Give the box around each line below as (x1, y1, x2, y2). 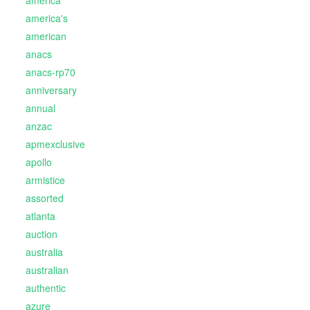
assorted (25, 191, 64, 206)
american (25, 29, 66, 44)
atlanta (25, 209, 55, 224)
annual (25, 101, 55, 116)
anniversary (25, 83, 77, 98)
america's (25, 11, 68, 26)
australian (25, 263, 69, 277)
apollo (25, 155, 52, 170)
